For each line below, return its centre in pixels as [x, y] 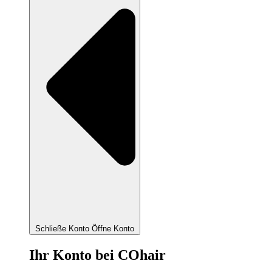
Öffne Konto [113, 229]
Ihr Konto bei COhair [97, 255]
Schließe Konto [62, 229]
